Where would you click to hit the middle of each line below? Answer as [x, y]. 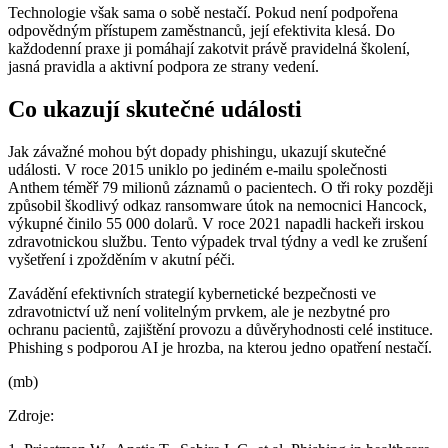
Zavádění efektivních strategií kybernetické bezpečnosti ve [192, 293]
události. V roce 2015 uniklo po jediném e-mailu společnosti [197, 169]
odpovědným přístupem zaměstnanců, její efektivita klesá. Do [201, 30]
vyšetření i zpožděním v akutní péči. [121, 259]
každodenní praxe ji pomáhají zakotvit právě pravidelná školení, [209, 48]
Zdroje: [31, 415]
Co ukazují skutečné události [155, 108]
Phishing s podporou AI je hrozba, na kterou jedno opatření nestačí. [222, 347]
